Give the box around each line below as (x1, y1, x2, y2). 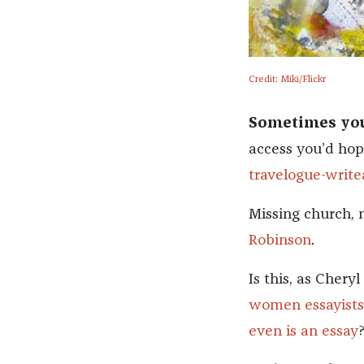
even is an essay (248, 324, 358, 340)
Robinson (248, 233, 311, 249)
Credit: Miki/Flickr (248, 75, 326, 85)
